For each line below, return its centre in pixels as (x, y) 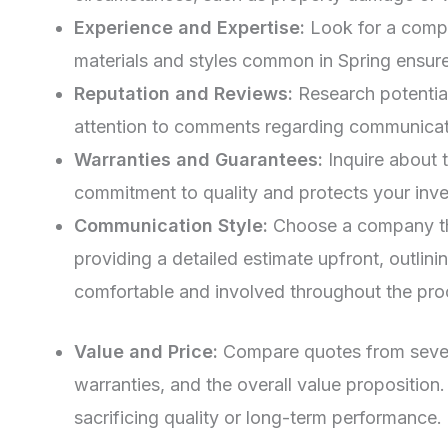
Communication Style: (171, 225)
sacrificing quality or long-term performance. (258, 417)
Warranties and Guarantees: (198, 159)
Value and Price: (146, 351)
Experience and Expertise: (189, 27)
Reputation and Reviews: (183, 93)
